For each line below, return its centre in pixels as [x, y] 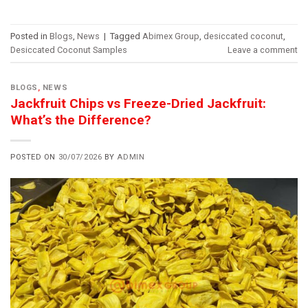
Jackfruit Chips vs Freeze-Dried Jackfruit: [138, 103]
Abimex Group [171, 36]
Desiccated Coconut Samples [69, 49]
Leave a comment [263, 49]
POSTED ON [34, 157]
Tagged [126, 36]
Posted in [30, 36]
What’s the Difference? [81, 120]
